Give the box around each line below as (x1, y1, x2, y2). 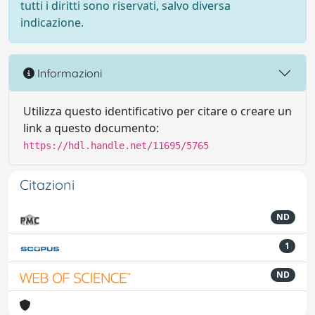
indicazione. (20, 15, 84, 30)
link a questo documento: (23, 120, 159, 136)
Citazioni (20, 176, 75, 193)
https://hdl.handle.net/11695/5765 (23, 140, 209, 151)
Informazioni (34, 65, 102, 80)
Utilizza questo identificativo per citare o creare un (23, 103, 292, 119)
